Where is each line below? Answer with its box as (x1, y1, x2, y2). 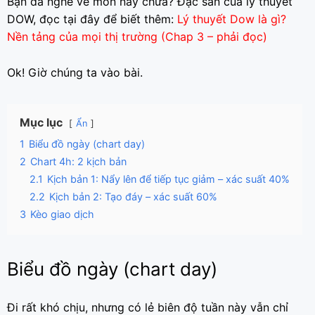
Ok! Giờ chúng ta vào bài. (7, 65, 143, 80)
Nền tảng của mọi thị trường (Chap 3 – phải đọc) (7, 30, 267, 44)
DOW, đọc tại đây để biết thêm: (7, 12, 177, 27)
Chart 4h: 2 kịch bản (30, 155, 127, 168)
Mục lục (20, 115, 63, 130)
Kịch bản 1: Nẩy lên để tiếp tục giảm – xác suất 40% (47, 173, 290, 186)
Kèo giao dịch (30, 208, 94, 221)
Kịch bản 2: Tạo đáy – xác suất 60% (49, 191, 217, 203)
